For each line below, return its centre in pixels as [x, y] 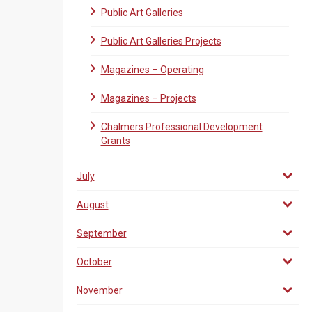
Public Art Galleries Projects [161, 41]
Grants [115, 141]
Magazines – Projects [148, 98]
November [99, 290]
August [92, 205]
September [101, 233]
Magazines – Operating [152, 70]
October [94, 262]
